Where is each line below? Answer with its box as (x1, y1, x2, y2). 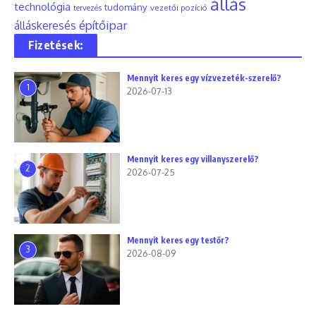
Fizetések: (28, 38, 83, 52)
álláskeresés (14, 18, 76, 32)
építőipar (79, 17, 128, 32)
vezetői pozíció (150, 2, 207, 13)
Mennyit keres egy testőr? (127, 235, 229, 245)
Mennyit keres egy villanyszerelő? (127, 154, 259, 164)
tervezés (73, 2, 102, 13)
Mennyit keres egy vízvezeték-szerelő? (127, 73, 281, 83)
